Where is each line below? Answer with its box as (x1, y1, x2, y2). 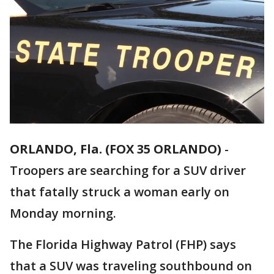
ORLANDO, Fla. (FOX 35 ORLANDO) (10, 141, 221, 158)
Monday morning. (10, 205, 116, 222)
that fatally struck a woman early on (10, 183, 229, 201)
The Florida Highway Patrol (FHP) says (10, 236, 236, 253)
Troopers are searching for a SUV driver (10, 162, 246, 179)
